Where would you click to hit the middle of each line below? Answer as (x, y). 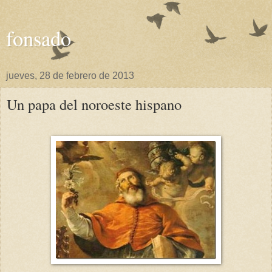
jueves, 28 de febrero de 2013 (70, 76)
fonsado (39, 38)
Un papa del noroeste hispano (94, 104)
